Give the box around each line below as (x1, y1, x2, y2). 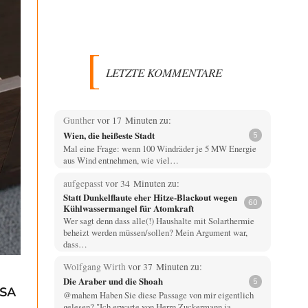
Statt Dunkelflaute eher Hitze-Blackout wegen (63, 190, 237, 203)
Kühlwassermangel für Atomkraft (63, 201, 194, 214)
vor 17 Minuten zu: (96, 114, 171, 127)
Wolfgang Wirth (63, 260, 128, 273)
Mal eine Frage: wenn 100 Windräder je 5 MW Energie (63, 142, 256, 155)
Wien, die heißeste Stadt (63, 128, 155, 142)
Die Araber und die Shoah (63, 274, 163, 288)
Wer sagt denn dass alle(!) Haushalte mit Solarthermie (63, 214, 254, 227)
